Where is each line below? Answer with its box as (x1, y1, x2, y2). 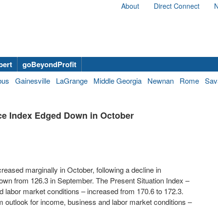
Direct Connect (154, 1, 200, 11)
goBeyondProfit (22, 59, 76, 70)
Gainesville (15, 75, 50, 86)
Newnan (147, 75, 174, 86)
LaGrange (56, 75, 88, 86)
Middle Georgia (93, 75, 142, 86)
